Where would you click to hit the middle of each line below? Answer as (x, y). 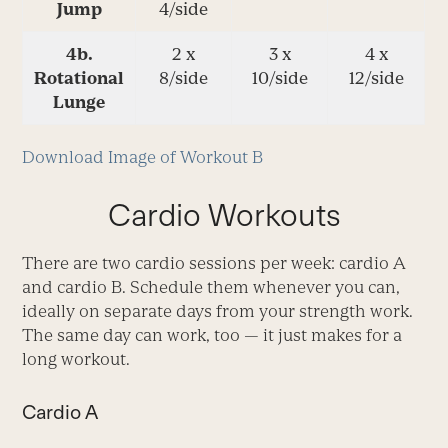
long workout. (76, 359)
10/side (279, 78)
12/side (376, 78)
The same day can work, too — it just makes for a (212, 335)
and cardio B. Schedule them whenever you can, (211, 287)
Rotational (79, 78)
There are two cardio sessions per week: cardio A (214, 263)
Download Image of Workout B (143, 157)
